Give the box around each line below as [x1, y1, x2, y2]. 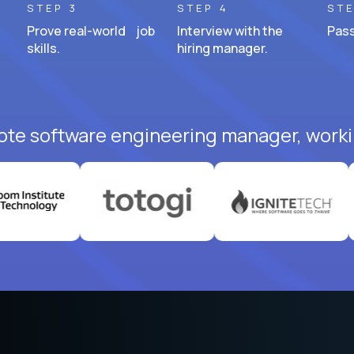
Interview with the [177, 21, 283, 40]
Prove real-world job [27, 21, 155, 40]
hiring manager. [177, 39, 268, 57]
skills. [27, 39, 60, 57]
